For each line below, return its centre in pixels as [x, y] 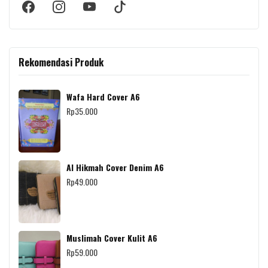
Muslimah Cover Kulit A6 [112, 238]
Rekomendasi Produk [61, 62]
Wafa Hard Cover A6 [103, 97]
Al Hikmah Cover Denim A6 [115, 167]
